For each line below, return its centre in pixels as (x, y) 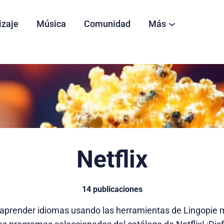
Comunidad (107, 24)
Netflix (112, 159)
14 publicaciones (112, 189)
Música (51, 24)
